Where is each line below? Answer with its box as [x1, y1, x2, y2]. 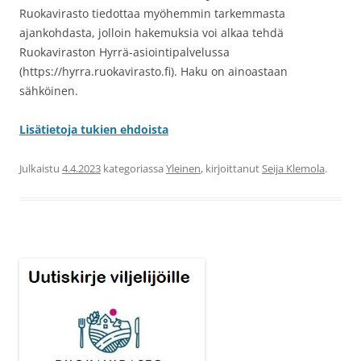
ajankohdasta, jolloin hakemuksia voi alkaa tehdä [19, 25, 284, 41]
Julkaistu [19, 161, 62, 176]
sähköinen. [19, 83, 78, 99]
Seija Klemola [262, 161, 325, 176]
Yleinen [166, 161, 201, 176]
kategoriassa [101, 161, 166, 176]
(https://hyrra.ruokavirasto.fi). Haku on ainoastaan [19, 64, 288, 80]
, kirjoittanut [201, 161, 262, 176]
